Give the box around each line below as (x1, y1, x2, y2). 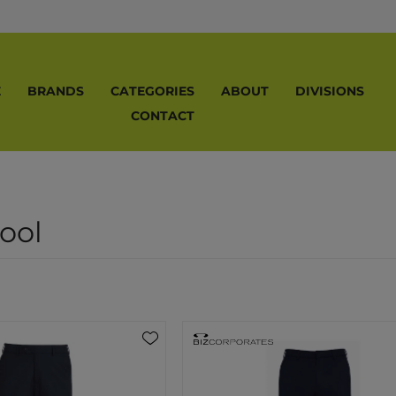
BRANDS (27, 83, 84, 100)
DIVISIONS (294, 83, 364, 100)
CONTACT (130, 108, 194, 125)
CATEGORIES (110, 83, 194, 100)
